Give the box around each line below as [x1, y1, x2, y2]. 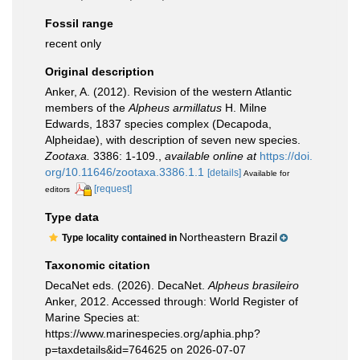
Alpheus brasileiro [208, 278, 299, 292]
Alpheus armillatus [129, 101, 222, 114]
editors [45, 185, 70, 194]
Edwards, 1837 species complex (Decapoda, [45, 117, 272, 130]
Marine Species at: [45, 310, 140, 324]
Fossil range [45, 17, 113, 30]
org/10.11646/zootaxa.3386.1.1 [45, 166, 204, 178]
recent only [45, 37, 101, 50]
